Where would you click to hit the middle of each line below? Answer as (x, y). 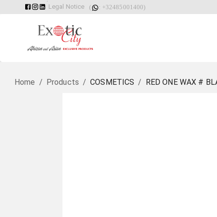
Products (62, 82)
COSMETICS (112, 82)
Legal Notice (67, 7)
